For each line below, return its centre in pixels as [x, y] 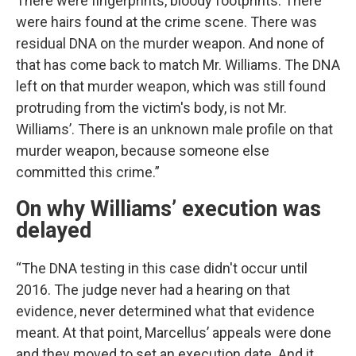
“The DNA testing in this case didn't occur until [162, 268]
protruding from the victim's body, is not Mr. [151, 108]
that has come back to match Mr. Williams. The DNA [178, 65]
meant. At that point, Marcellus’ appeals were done [174, 333]
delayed [54, 230]
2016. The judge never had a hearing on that [153, 290]
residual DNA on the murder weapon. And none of [170, 43]
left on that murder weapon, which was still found [171, 86]
